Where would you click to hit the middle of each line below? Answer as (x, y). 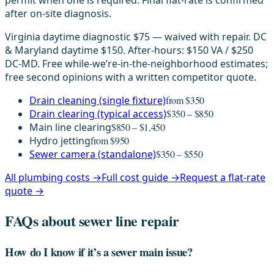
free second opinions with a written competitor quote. (131, 77)
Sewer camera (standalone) (93, 154)
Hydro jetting (60, 141)
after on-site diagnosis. (58, 14)
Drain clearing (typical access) (98, 114)
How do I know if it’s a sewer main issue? (99, 252)
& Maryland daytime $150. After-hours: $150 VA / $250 (129, 50)
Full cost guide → (141, 178)
